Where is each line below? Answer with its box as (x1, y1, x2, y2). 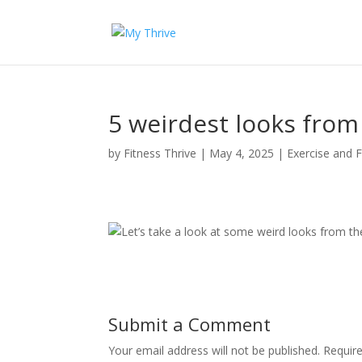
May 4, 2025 (209, 145, 275, 161)
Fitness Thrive (124, 145, 197, 161)
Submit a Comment (108, 312, 271, 336)
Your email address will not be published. (108, 343, 321, 358)
